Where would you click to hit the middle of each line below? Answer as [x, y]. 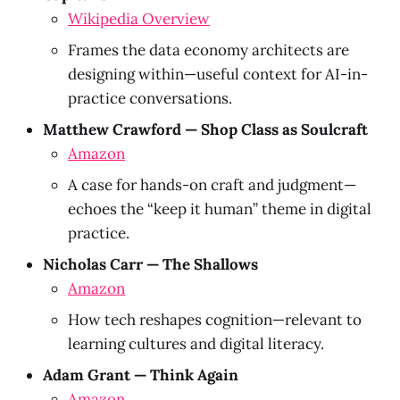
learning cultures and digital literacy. [196, 343]
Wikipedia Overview [139, 18]
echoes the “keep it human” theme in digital [220, 208]
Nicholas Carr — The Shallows [150, 264]
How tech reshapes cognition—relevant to [215, 319]
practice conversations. [150, 98]
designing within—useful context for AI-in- [218, 74]
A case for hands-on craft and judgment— [212, 184]
